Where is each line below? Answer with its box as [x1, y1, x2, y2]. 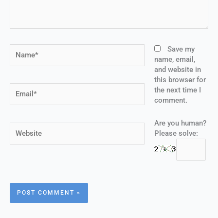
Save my [167, 45, 195, 54]
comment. [154, 96, 187, 105]
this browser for [154, 75, 206, 85]
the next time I [154, 86, 201, 95]
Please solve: [154, 128, 198, 138]
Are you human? [154, 118, 206, 127]
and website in [154, 65, 201, 74]
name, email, [154, 55, 195, 64]
